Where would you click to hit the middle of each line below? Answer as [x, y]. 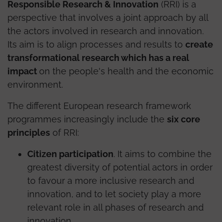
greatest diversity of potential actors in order [120, 167]
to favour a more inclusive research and [111, 180]
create [199, 44]
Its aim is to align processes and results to [96, 44]
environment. [35, 84]
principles [29, 132]
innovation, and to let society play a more [114, 194]
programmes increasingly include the [87, 119]
